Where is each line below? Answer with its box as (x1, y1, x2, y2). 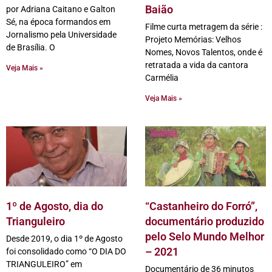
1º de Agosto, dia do (6, 200, 103, 212)
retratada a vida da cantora (145, 59, 248, 70)
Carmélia (145, 72, 178, 83)
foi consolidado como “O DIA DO (6, 246, 126, 256)
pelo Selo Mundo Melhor (145, 230, 264, 243)
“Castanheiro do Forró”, (145, 200, 257, 212)
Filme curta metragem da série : (145, 21, 262, 32)
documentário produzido (145, 215, 264, 228)
